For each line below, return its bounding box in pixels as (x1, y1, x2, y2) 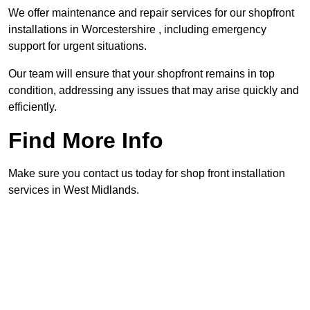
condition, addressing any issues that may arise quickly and (8, 84, 299, 97)
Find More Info (8, 128, 163, 154)
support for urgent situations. (8, 40, 147, 53)
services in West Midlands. (8, 184, 139, 197)
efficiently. (8, 101, 57, 113)
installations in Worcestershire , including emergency (8, 24, 266, 36)
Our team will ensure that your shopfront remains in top (8, 68, 275, 80)
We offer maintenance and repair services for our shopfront (8, 7, 294, 19)
